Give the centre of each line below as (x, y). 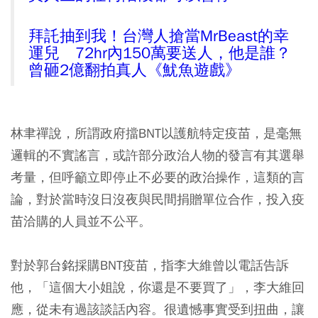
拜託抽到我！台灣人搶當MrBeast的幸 (159, 36)
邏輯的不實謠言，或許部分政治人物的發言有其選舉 (158, 155)
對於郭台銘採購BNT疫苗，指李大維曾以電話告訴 (150, 265)
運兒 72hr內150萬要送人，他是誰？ (160, 53)
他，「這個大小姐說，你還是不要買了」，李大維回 (158, 287)
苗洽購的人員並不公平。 (81, 221)
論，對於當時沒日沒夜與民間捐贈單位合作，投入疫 (158, 199)
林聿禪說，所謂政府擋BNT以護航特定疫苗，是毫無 (156, 133)
